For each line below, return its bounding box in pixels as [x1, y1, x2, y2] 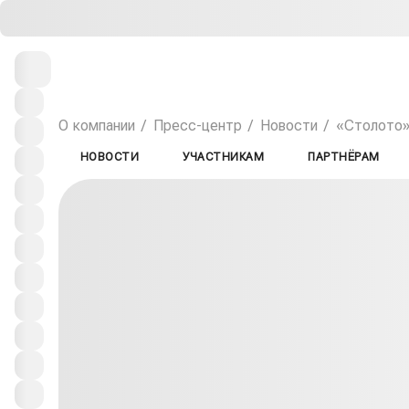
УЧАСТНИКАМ [183, 151, 265, 163]
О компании [58, 117, 135, 134]
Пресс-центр [153, 117, 242, 134]
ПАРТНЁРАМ [308, 151, 380, 163]
